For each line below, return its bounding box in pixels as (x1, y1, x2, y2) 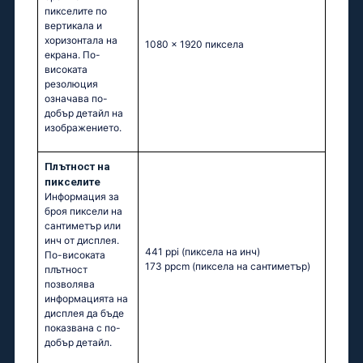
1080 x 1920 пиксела (145, 38, 244, 51)
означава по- (45, 92, 108, 105)
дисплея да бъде (45, 307, 124, 320)
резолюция (45, 78, 98, 91)
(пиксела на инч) (181, 246, 260, 258)
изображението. (45, 122, 122, 135)
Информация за (45, 190, 119, 203)
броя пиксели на (45, 205, 122, 218)
